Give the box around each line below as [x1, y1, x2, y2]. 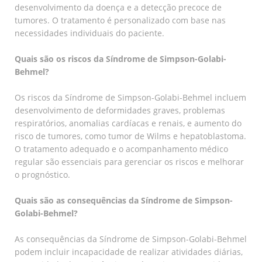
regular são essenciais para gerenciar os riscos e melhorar [15, 156, 244, 167]
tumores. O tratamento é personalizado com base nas [15, 14, 226, 26]
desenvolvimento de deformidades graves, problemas [15, 104, 225, 116]
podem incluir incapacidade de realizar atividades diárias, [15, 246, 243, 257]
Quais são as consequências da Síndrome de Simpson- [15, 194, 233, 206]
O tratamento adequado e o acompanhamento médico [15, 143, 228, 154]
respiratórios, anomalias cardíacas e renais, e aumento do [15, 117, 242, 129]
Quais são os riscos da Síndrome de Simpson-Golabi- [15, 53, 226, 64]
